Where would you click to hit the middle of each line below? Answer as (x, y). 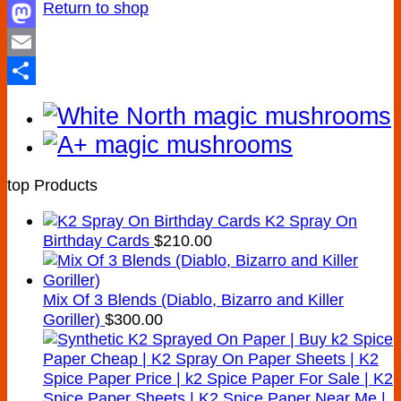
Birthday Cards (96, 241)
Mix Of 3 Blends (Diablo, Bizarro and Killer (193, 300)
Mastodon (43, 42)
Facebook (43, 13)
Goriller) (72, 320)
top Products (52, 185)
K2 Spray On (311, 221)
